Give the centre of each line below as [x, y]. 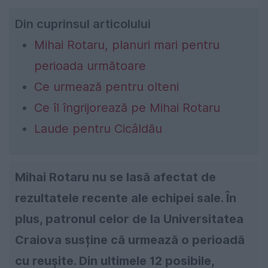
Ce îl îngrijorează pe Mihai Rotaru [127, 107]
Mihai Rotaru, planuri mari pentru [127, 45]
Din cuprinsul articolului [83, 24]
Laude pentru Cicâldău [98, 128]
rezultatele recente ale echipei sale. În [126, 198]
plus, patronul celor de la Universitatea [129, 219]
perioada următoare [90, 66]
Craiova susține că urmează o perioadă [130, 240]
